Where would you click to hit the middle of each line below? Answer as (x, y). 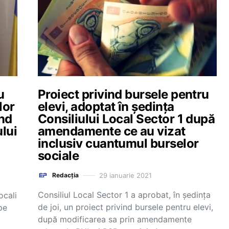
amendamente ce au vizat (112, 131)
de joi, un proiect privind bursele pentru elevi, (125, 207)
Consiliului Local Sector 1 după (127, 119)
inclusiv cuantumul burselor (118, 143)
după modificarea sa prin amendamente (115, 219)
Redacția (65, 175)
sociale (59, 156)
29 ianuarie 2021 (125, 175)
